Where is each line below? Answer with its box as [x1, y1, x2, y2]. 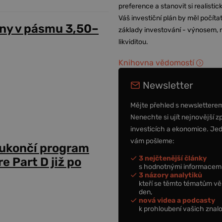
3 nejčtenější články [139, 154, 207, 163]
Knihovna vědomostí [118, 58, 195, 67]
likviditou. [118, 38, 149, 46]
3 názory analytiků [139, 170, 203, 179]
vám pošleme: [130, 136, 175, 145]
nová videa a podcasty [139, 196, 216, 205]
